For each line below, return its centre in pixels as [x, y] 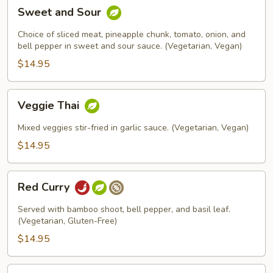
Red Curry [45, 187]
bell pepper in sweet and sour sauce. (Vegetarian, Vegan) [130, 46]
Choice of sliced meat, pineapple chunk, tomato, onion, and [132, 34]
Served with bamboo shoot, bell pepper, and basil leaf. [124, 209]
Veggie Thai [50, 106]
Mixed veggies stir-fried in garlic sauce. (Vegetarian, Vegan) [133, 128]
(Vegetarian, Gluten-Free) [67, 221]
